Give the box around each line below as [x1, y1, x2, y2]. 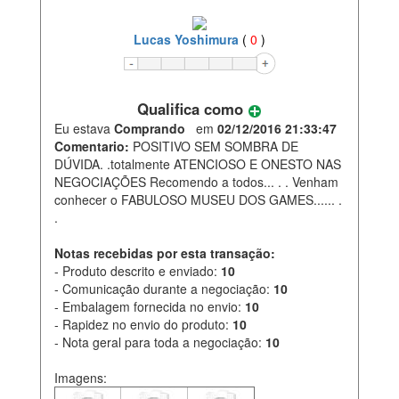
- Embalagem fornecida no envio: [54, 297, 245, 315]
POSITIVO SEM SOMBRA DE [133, 136, 298, 155]
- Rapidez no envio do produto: [54, 314, 232, 333]
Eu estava [54, 118, 114, 137]
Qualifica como [137, 97, 248, 119]
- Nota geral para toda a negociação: [54, 332, 265, 351]
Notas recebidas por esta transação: [54, 243, 275, 262]
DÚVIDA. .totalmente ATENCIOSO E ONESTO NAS [54, 154, 341, 173]
